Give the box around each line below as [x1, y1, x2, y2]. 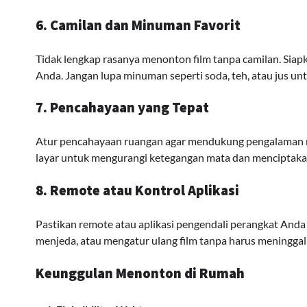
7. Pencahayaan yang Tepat [36, 99, 209, 117]
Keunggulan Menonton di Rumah [36, 264, 245, 282]
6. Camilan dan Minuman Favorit [36, 16, 241, 34]
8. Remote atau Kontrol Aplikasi [36, 181, 239, 199]
